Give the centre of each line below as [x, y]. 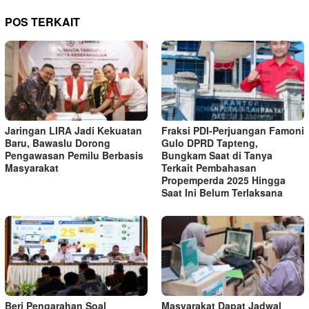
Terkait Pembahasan [209, 168]
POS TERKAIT [42, 22]
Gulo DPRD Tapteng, [210, 143]
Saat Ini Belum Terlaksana [222, 193]
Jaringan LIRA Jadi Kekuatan [73, 131]
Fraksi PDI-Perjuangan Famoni [233, 131]
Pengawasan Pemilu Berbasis [74, 156]
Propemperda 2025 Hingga [223, 180]
